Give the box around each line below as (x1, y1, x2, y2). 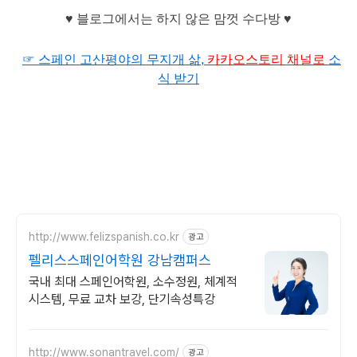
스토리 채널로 (245, 53, 325, 67)
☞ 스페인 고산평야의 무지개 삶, (22, 53, 207, 67)
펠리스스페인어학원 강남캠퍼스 (29, 252, 211, 269)
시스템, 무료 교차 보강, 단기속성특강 (29, 292, 215, 308)
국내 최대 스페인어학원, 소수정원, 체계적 (29, 274, 237, 290)
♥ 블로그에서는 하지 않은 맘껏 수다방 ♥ (65, 12, 292, 26)
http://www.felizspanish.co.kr (29, 229, 179, 243)
